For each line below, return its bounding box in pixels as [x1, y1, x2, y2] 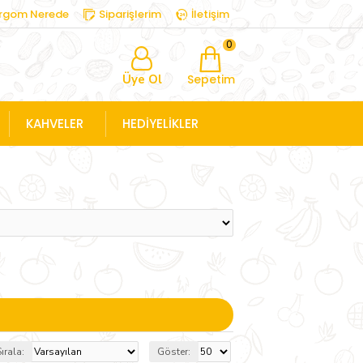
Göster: [157, 344, 190, 358]
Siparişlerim [99, 6, 161, 22]
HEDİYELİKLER [122, 114, 199, 132]
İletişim [191, 6, 229, 22]
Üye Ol [122, 70, 162, 88]
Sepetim [187, 70, 235, 88]
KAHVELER [26, 114, 83, 132]
